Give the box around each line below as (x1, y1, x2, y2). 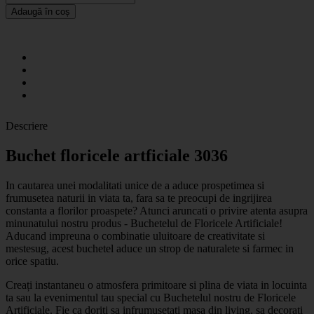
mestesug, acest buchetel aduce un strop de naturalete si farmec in (6, 242, 294, 254)
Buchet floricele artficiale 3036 (6, 146, 228, 165)
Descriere (6, 119, 48, 132)
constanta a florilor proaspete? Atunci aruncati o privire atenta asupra (6, 204, 308, 217)
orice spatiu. (6, 254, 59, 267)
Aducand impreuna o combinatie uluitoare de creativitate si (6, 229, 265, 242)
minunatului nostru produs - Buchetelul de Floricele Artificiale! (6, 217, 282, 229)
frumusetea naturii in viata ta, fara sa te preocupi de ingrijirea (6, 191, 272, 204)
